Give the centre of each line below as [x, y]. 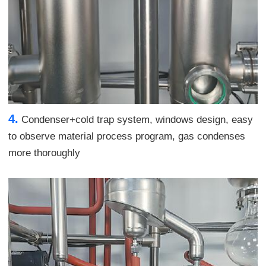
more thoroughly [44, 153]
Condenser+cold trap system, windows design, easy [136, 120]
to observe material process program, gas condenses [127, 137]
